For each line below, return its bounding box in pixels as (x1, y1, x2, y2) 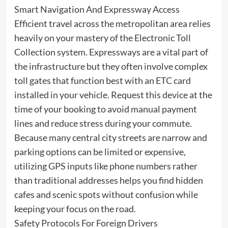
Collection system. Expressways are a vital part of (14, 46, 208, 58)
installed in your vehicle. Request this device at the (14, 89, 212, 100)
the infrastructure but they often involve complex (14, 61, 208, 72)
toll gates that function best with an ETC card (14, 75, 191, 86)
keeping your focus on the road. (14, 203, 136, 214)
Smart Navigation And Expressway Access (14, 4, 180, 15)
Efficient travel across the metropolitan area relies (14, 18, 211, 29)
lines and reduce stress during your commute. (14, 118, 192, 129)
